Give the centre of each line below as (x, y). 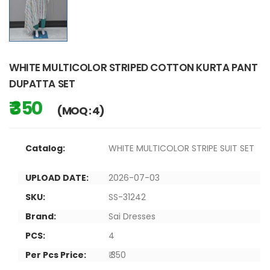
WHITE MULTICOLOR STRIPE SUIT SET (181, 148)
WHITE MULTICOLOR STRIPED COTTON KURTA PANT (133, 67)
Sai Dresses (132, 216)
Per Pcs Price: (56, 255)
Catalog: (45, 148)
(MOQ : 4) (80, 110)
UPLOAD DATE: (57, 177)
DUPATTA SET (42, 83)
